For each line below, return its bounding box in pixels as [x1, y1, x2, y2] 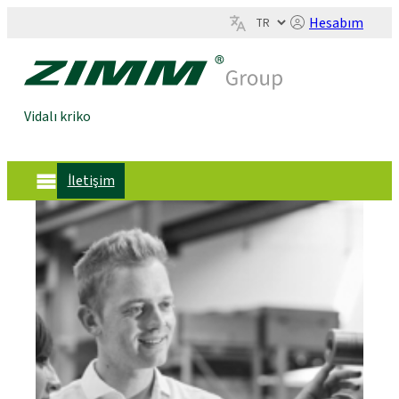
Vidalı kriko [24, 107, 92, 127]
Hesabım [309, 12, 363, 33]
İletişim [67, 170, 115, 191]
